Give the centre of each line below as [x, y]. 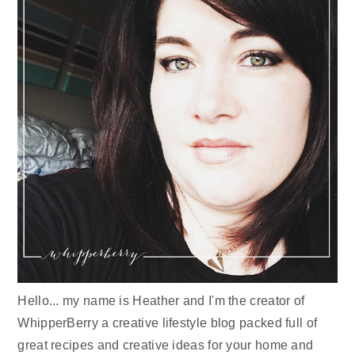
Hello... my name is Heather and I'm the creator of [161, 300]
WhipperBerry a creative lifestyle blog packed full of [168, 322]
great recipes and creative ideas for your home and [166, 344]
